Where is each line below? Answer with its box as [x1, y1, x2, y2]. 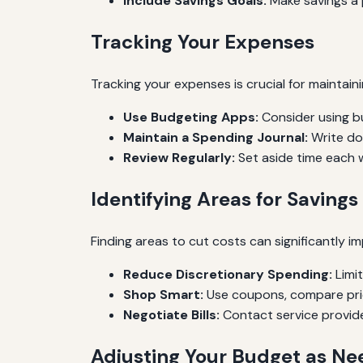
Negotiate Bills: [123, 305, 220, 323]
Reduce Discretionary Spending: [123, 265, 332, 283]
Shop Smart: [123, 285, 203, 303]
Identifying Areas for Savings [91, 186, 358, 211]
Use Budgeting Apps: [123, 108, 258, 126]
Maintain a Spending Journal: [123, 128, 308, 146]
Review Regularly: [123, 148, 235, 166]
